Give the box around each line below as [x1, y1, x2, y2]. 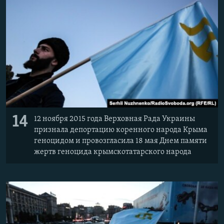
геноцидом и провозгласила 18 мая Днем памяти [34, 136, 207, 145]
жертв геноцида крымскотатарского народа [34, 147, 191, 156]
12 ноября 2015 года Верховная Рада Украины [34, 114, 195, 123]
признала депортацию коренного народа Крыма [34, 125, 207, 134]
